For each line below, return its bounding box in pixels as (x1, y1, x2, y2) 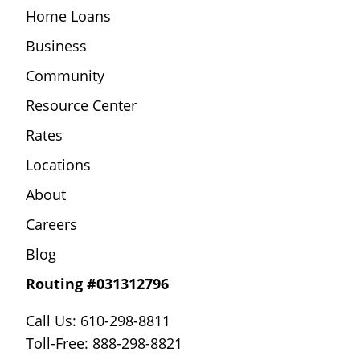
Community (26, 66, 104, 86)
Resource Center (26, 96, 137, 116)
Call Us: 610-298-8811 (26, 311, 170, 331)
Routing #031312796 (26, 274, 169, 294)
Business (26, 36, 87, 56)
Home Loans (26, 6, 111, 27)
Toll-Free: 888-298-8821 (26, 333, 182, 354)
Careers (26, 215, 77, 235)
